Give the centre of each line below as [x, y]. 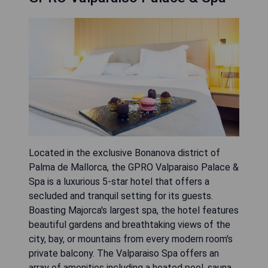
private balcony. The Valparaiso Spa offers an [124, 253]
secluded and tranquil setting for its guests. [121, 196]
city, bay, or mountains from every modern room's [131, 239]
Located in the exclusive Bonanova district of [124, 153]
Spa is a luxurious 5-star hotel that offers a [119, 181]
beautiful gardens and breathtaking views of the [130, 224]
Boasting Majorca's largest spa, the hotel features [134, 210]
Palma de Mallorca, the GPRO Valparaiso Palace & [134, 167]
